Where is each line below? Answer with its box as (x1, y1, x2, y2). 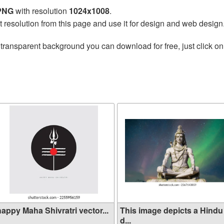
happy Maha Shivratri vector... (78, 204, 108, 216)
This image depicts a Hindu (120, 204, 223, 216)
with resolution (13, 5, 69, 16)
